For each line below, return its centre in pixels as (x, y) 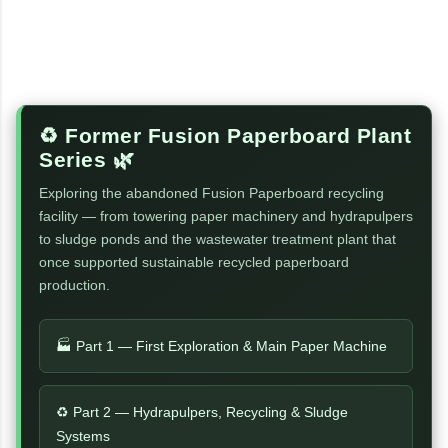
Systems (83, 435)
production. (74, 284)
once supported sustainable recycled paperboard (194, 261)
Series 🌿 (86, 159)
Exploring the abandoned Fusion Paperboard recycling (211, 192)
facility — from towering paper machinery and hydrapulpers (226, 215)
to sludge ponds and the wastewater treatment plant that (217, 238)
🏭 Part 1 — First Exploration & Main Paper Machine (221, 345)
